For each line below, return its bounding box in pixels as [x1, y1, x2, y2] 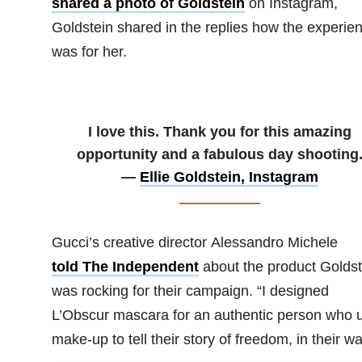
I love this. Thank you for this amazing [87, 123, 351, 140]
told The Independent [51, 258, 199, 275]
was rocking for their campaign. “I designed [51, 282, 329, 299]
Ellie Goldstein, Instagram [139, 168, 318, 185]
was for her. [51, 43, 127, 60]
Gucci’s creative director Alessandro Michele [51, 234, 338, 250]
